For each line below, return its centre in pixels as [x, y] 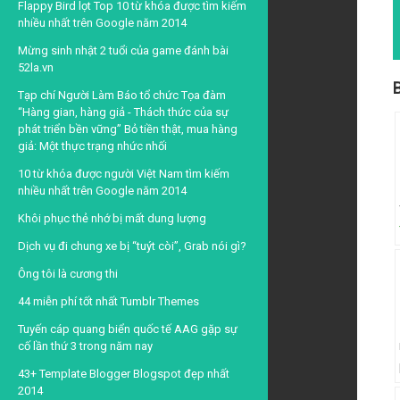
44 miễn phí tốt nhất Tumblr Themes [108, 301]
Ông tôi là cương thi [68, 274]
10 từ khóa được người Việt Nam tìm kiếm [124, 174]
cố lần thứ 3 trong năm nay [85, 346]
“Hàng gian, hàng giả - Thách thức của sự [123, 112]
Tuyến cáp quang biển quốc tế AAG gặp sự [128, 329]
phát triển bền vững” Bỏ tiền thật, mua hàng [128, 129]
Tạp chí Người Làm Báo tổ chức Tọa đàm [122, 95]
